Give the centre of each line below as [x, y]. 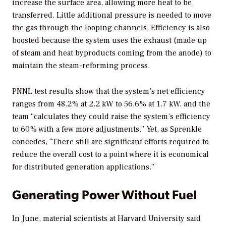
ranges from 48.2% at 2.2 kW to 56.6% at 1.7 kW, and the [111, 104]
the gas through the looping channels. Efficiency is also [111, 28]
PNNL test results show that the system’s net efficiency [109, 92]
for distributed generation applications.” [83, 167]
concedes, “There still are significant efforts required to [110, 142]
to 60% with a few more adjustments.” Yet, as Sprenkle [107, 129]
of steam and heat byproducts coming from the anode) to [112, 53]
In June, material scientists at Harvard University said [106, 218]
